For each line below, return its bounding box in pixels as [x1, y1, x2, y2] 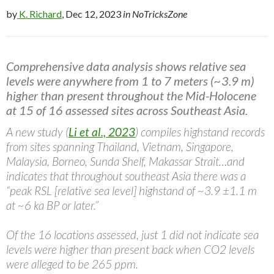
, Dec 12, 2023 [62, 7, 123, 20]
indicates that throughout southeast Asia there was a [6, 168, 246, 183]
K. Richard [17, 7, 62, 20]
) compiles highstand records [135, 124, 265, 139]
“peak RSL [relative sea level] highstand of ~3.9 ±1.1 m [6, 183, 257, 198]
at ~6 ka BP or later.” [6, 198, 98, 212]
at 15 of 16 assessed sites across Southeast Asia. [6, 102, 248, 117]
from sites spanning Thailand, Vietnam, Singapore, [6, 139, 234, 154]
